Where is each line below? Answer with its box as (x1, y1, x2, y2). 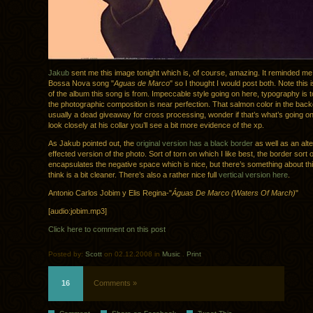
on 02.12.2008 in (102, 250, 162, 259)
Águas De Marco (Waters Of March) (172, 189, 296, 198)
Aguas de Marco (114, 79, 170, 88)
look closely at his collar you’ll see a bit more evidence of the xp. (48, 121, 264, 130)
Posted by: (48, 250, 85, 259)
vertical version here (219, 170, 288, 180)
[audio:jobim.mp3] (48, 207, 107, 216)
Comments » (94, 279, 137, 288)
